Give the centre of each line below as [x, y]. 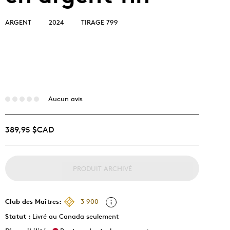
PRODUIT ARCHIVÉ [102, 168]
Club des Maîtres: [33, 201]
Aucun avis [65, 99]
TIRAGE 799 [100, 22]
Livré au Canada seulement [75, 216]
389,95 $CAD [30, 130]
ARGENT [18, 22]
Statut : [19, 216]
